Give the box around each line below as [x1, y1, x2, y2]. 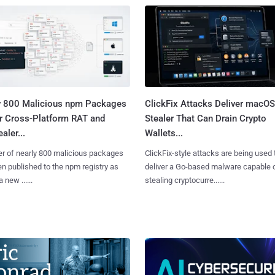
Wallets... [144, 127, 183, 139]
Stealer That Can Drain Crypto [144, 112, 266, 124]
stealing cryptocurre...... [144, 175, 225, 185]
